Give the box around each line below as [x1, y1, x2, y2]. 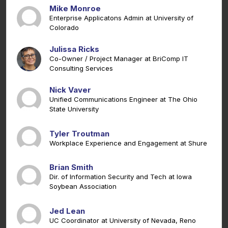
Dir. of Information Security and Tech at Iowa [49, 173, 192, 181]
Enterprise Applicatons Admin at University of [49, 14, 193, 22]
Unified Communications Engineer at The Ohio [49, 95, 197, 104]
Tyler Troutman [49, 128, 109, 138]
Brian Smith [49, 162, 93, 173]
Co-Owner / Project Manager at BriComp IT [49, 54, 188, 63]
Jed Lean [49, 206, 85, 216]
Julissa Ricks [49, 44, 99, 54]
